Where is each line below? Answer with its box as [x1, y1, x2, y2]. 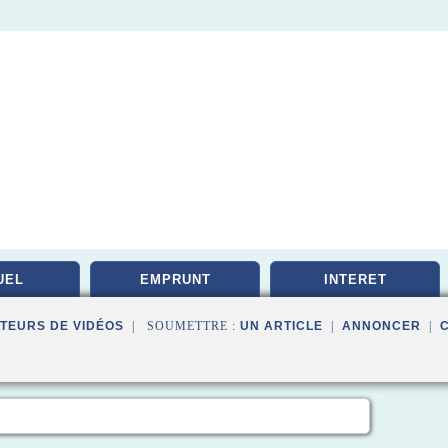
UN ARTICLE [240, 319, 323, 333]
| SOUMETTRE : [124, 319, 240, 333]
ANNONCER [342, 319, 421, 333]
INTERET [323, 272, 387, 287]
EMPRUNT [139, 272, 211, 287]
